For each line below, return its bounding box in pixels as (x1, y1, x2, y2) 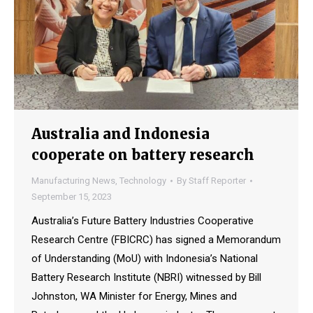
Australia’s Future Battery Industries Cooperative (31, 214, 254, 228)
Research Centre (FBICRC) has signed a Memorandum (31, 233, 281, 247)
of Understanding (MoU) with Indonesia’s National (31, 252, 258, 265)
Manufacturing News (31, 175, 115, 187)
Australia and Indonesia (31, 125, 210, 143)
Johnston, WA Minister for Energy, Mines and (31, 290, 237, 303)
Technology (119, 175, 166, 187)
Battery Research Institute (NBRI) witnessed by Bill (31, 271, 261, 284)
